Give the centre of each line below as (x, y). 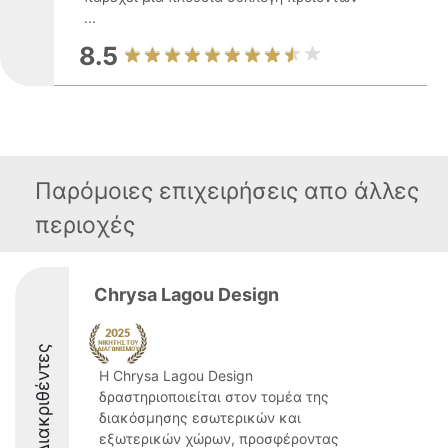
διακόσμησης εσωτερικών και (200, 417)
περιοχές (85, 225)
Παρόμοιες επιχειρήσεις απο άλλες (227, 191)
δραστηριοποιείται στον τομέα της (214, 396)
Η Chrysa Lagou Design (176, 375)
